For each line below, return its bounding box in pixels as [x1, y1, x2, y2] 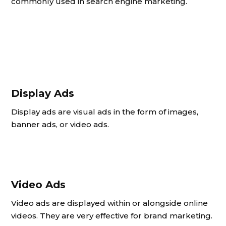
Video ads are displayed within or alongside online [11, 198, 208, 208]
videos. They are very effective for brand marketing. [11, 211, 212, 220]
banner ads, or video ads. [11, 120, 109, 129]
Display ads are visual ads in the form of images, [11, 107, 198, 117]
